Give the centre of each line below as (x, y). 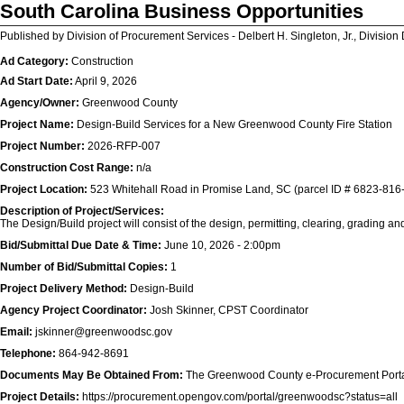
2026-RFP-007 (123, 146)
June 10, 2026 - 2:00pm (221, 245)
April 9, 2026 (105, 81)
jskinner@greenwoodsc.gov (102, 332)
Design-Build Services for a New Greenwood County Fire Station (233, 124)
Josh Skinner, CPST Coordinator (228, 310)
